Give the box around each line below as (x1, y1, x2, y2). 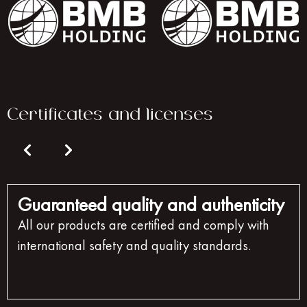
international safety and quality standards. (18, 236, 251, 255)
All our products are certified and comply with (18, 216, 269, 234)
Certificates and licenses (7, 106, 213, 124)
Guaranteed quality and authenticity (18, 193, 284, 217)
